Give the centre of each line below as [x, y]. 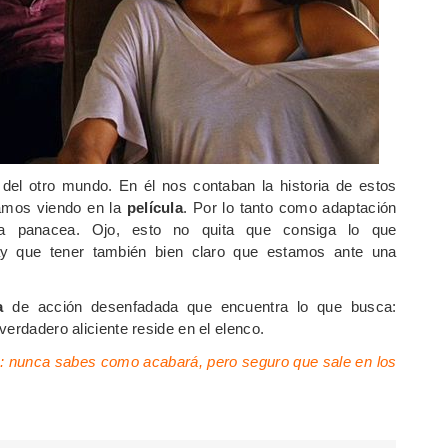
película [155, 207]
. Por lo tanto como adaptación [290, 207]
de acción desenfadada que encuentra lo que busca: [200, 306]
